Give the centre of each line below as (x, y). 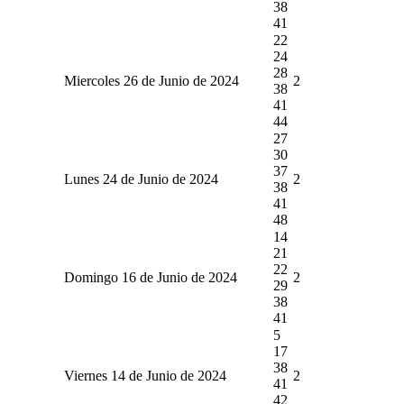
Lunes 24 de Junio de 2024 (141, 179)
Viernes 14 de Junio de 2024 (145, 375)
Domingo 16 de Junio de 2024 (150, 277)
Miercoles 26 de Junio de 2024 (151, 80)
